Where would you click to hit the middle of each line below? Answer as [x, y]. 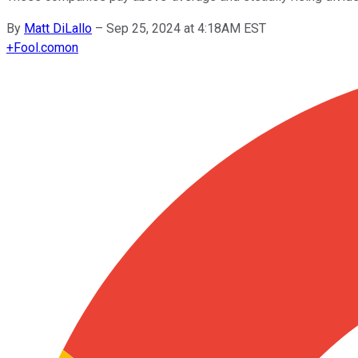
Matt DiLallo [58, 28]
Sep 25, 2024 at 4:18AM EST [186, 28]
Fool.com [39, 47]
